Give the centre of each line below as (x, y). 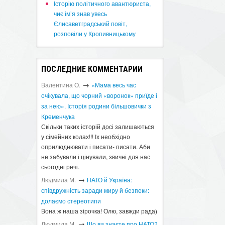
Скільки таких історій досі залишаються (98, 126)
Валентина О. (61, 85)
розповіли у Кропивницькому (95, 33)
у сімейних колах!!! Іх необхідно (86, 136)
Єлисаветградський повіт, (91, 23)
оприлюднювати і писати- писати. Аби (96, 146)
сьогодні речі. (61, 166)
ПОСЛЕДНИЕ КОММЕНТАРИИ (92, 69)
